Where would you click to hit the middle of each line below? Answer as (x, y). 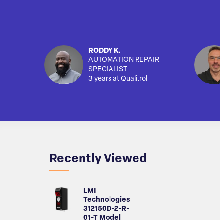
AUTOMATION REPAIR (124, 60)
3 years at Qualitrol (118, 79)
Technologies (107, 200)
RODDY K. (105, 51)
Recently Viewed (98, 159)
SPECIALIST (108, 69)
